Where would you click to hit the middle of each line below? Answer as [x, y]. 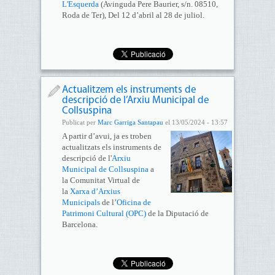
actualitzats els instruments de [111, 147]
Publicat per [79, 122]
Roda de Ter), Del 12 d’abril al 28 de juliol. [133, 15]
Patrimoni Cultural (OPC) [104, 213]
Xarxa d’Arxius [95, 191]
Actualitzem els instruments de [129, 90]
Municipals [81, 202]
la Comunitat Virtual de [101, 180]
